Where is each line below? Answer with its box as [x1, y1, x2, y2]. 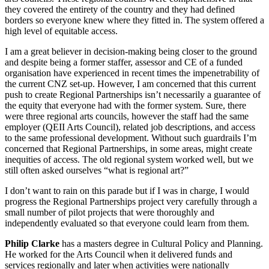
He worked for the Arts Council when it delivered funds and [5, 249, 232, 260]
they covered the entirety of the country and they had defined [5, 4, 235, 15]
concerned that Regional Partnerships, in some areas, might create [5, 144, 252, 154]
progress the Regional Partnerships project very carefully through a [5, 196, 257, 207]
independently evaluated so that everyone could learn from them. [5, 218, 249, 229]
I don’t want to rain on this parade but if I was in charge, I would [5, 186, 249, 196]
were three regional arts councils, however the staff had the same [5, 111, 249, 122]
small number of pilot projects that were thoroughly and [5, 207, 214, 218]
